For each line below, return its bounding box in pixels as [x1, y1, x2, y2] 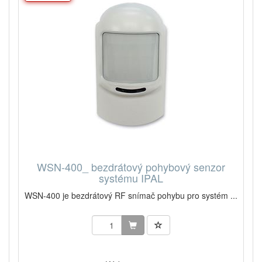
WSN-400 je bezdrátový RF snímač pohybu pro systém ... [25, 189, 237, 201]
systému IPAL [99, 170, 163, 185]
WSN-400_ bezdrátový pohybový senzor [37, 158, 225, 174]
